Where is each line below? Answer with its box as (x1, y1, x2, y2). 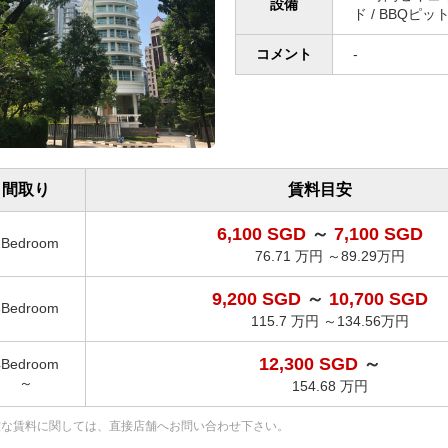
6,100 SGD (216, 224, 311, 245)
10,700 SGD (328, 289, 428, 310)
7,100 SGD (333, 224, 423, 245)
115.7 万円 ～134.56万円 (250, 313, 409, 330)
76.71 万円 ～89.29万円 (254, 248, 405, 265)
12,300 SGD (258, 354, 363, 375)
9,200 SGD (211, 289, 306, 310)
